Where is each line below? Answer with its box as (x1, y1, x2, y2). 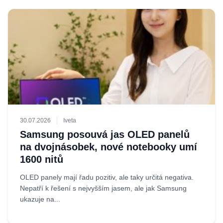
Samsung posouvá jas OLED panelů (20, 129, 190, 140)
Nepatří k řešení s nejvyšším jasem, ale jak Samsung (20, 184, 187, 192)
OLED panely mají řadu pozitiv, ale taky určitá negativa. (20, 173, 194, 181)
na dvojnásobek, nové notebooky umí (20, 141, 197, 152)
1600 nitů (20, 154, 63, 165)
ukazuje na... (20, 195, 60, 203)
